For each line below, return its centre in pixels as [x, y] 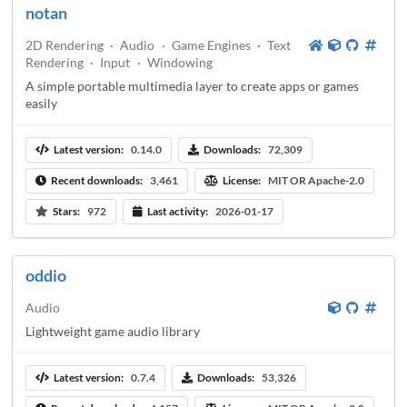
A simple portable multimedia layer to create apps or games [192, 85]
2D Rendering [65, 45]
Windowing [179, 62]
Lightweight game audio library [113, 331]
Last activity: [177, 212]
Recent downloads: [96, 181]
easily [41, 103]
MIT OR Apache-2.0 [316, 181]
